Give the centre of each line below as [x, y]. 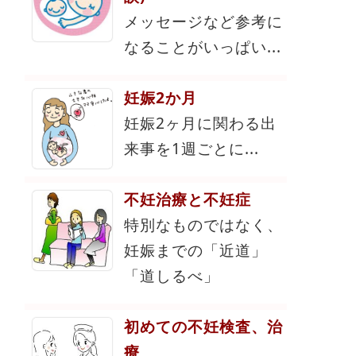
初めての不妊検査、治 [203, 327]
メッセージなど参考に [203, 21]
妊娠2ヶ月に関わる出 [200, 122]
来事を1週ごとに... [192, 148]
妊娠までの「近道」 [195, 250]
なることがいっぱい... [203, 46]
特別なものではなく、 [203, 224]
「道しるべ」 [172, 275]
